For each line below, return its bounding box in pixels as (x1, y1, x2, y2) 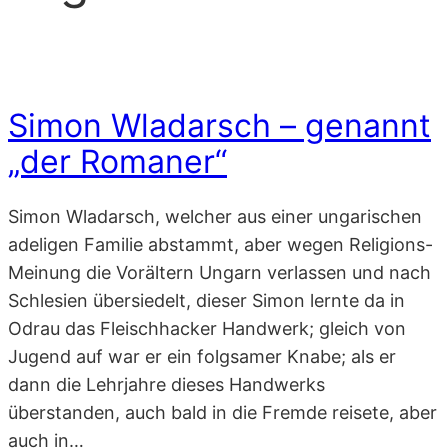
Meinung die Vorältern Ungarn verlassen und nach (8, 261, 431, 283)
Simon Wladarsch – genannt (8, 106, 431, 146)
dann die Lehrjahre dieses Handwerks (8, 373, 325, 395)
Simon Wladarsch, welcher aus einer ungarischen (8, 205, 422, 227)
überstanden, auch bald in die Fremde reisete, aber (8, 401, 437, 423)
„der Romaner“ (8, 142, 227, 182)
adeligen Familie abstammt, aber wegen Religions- (8, 233, 433, 255)
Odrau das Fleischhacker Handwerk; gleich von (8, 317, 406, 339)
